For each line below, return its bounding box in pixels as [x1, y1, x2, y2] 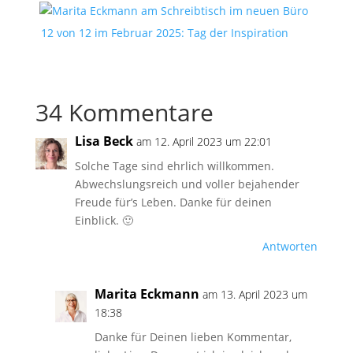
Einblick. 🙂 [74, 213, 133, 228]
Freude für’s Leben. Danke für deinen [74, 195, 272, 210]
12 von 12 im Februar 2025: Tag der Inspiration [40, 25, 288, 40]
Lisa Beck [74, 132, 133, 150]
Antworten [262, 239, 318, 254]
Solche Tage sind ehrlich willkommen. [74, 158, 274, 173]
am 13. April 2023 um [202, 287, 307, 302]
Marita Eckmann [94, 285, 199, 303]
